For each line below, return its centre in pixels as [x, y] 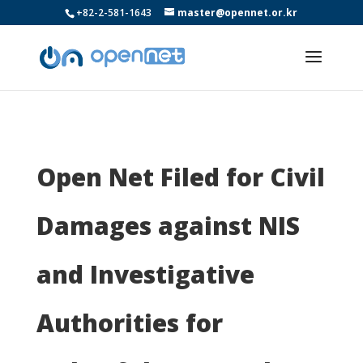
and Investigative [145, 274]
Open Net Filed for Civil [180, 177]
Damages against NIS [168, 226]
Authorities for [129, 323]
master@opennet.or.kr [238, 13]
